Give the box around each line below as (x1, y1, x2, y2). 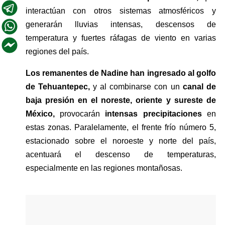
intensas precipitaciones (105, 109, 207, 118)
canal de (182, 82, 216, 91)
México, (25, 109, 60, 118)
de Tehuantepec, (25, 82, 93, 91)
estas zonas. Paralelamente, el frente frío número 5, (25, 123, 216, 132)
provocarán (60, 109, 105, 118)
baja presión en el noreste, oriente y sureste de (25, 95, 216, 104)
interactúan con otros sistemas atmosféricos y (25, 6, 216, 15)
